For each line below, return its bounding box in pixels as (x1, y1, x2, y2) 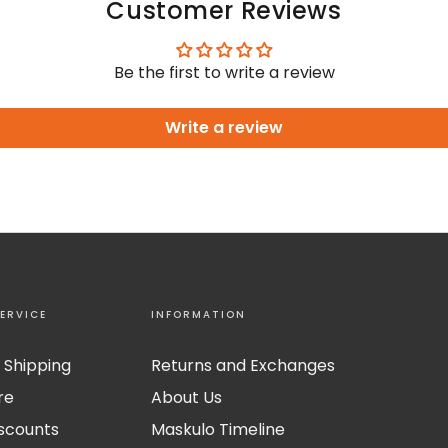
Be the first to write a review (113, 60, 335, 84)
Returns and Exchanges (150, 353, 335, 377)
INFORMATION (150, 306, 246, 322)
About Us (150, 385, 222, 409)
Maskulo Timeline (150, 417, 285, 441)
